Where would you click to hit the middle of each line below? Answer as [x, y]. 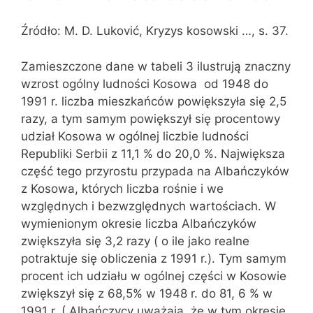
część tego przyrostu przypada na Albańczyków [155, 171]
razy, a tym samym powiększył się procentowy [151, 118]
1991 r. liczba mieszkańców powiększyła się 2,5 [154, 101]
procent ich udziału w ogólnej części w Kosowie [154, 276]
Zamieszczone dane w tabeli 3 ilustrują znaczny [156, 66]
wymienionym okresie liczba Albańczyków [139, 223]
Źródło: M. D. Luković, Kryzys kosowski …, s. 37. [155, 31]
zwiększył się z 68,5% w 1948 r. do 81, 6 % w [147, 293]
